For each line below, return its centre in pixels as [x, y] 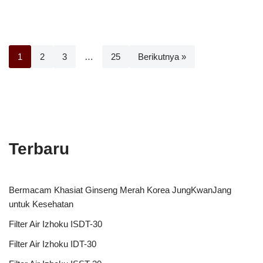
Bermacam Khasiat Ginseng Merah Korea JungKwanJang [120, 190]
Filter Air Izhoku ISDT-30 [55, 224]
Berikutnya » [162, 56]
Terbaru [39, 149]
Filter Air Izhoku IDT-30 [53, 244]
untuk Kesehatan [41, 204]
